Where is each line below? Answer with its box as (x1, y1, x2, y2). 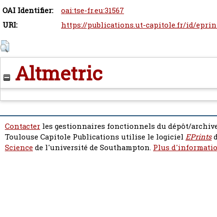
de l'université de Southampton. (33, 142, 153, 153)
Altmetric (10, 60, 103, 86)
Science (5, 142, 33, 153)
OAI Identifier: (2, 5, 53, 16)
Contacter (5, 121, 40, 132)
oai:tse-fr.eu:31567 (61, 5, 124, 16)
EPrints (186, 132, 212, 142)
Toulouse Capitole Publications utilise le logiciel (5, 132, 186, 142)
